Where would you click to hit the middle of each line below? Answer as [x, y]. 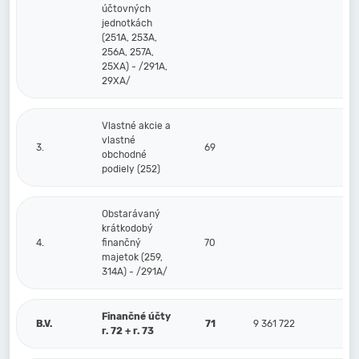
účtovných [126, 9]
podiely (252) [131, 169]
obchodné [124, 155]
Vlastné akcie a [136, 126]
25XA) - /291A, [135, 67]
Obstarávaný [131, 214]
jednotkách [127, 23]
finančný [121, 243]
